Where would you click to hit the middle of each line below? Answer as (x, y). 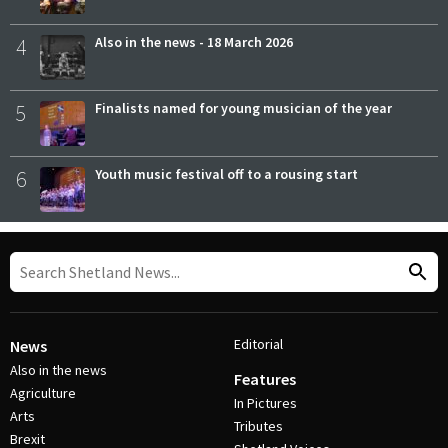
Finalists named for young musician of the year (243, 107)
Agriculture (43, 393)
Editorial (258, 344)
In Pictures (265, 403)
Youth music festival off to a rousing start (226, 173)
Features (265, 379)
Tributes (258, 426)
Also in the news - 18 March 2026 (194, 41)
